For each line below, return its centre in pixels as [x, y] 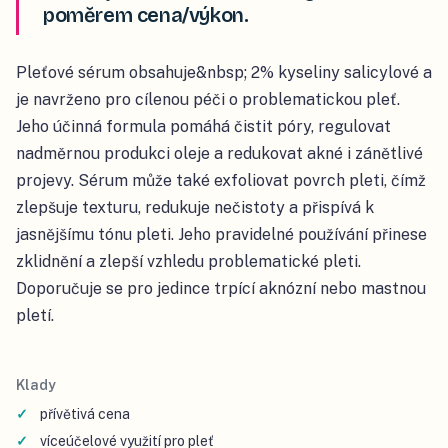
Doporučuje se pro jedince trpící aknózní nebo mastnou [221, 289]
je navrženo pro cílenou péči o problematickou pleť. [208, 100]
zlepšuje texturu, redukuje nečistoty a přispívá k [195, 208]
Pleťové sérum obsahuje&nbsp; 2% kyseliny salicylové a [224, 73]
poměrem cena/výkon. [146, 15]
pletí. [35, 316]
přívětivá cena [85, 414]
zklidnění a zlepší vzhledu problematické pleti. [188, 262]
